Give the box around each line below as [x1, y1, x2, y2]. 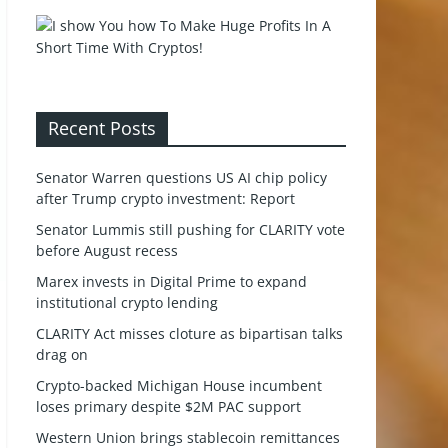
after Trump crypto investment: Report [36, 189, 295, 208]
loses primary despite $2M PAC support [36, 397, 301, 416]
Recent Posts [48, 116, 156, 140]
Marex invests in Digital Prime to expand [36, 272, 307, 291]
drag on [36, 345, 88, 364]
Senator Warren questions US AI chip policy [36, 168, 327, 187]
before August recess [36, 241, 178, 260]
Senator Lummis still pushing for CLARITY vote [36, 220, 345, 239]
